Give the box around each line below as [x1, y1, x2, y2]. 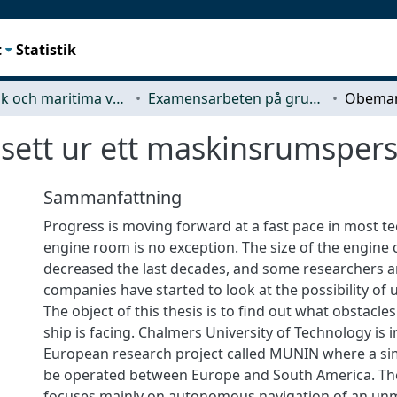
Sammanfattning [43, 184, 182, 209]
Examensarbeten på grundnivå [309, 88, 321, 108]
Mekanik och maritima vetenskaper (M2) [113, 88, 124, 108]
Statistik [16, 39, 77, 59]
